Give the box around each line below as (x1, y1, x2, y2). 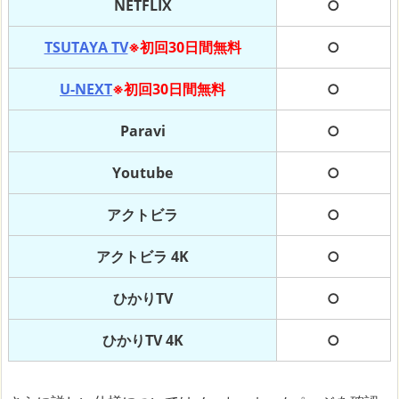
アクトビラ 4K (96, 247, 189, 267)
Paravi (119, 121, 166, 142)
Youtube (112, 163, 173, 183)
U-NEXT (60, 79, 112, 100)
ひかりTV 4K (102, 330, 183, 351)
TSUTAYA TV (44, 37, 128, 58)
